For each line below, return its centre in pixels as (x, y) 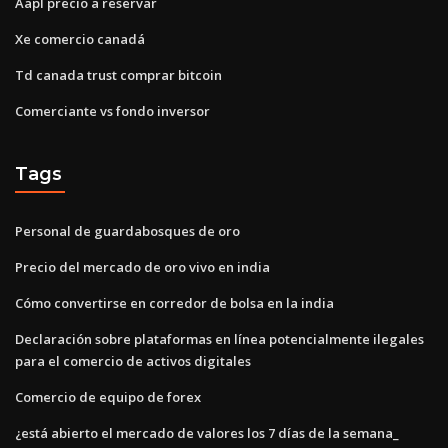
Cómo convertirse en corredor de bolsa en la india (174, 302)
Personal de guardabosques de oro (127, 230)
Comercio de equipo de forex (108, 396)
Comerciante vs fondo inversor (112, 110)
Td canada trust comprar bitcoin (118, 74)
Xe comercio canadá (80, 38)
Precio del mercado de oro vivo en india (142, 266)
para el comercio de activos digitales (133, 360)
